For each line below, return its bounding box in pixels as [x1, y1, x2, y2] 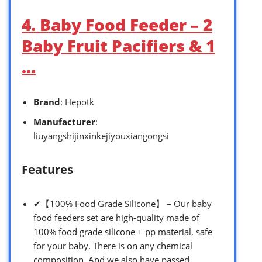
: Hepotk [60, 95, 94, 108]
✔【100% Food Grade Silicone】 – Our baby [33, 197, 212, 209]
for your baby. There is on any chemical [33, 239, 192, 251]
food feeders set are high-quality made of [33, 211, 199, 223]
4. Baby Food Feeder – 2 [22, 13, 212, 36]
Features [22, 161, 73, 177]
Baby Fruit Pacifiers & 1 [22, 34, 215, 57]
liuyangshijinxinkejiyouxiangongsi [33, 129, 169, 142]
